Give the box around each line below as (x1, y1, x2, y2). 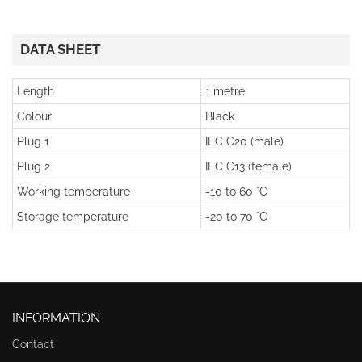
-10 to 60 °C (205, 185, 267, 198)
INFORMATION (12, 310, 100, 326)
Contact (12, 338, 54, 351)
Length (17, 85, 54, 98)
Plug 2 (17, 160, 50, 173)
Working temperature (17, 185, 130, 198)
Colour (17, 110, 52, 123)
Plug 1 (17, 135, 49, 148)
